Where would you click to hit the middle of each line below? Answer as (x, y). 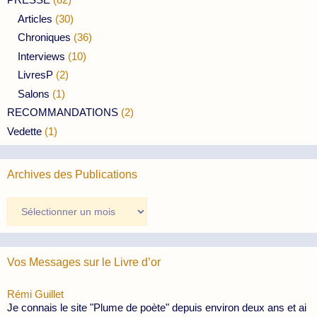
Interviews (41, 56)
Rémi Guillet (35, 294)
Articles (35, 18)
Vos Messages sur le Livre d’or (84, 262)
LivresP (35, 75)
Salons (34, 93)
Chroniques (44, 38)
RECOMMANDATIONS (63, 113)
